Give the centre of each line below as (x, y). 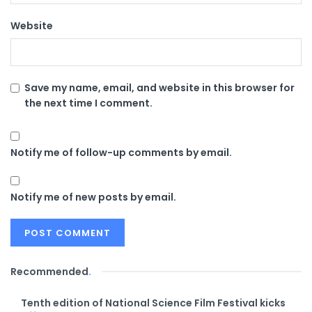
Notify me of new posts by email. (93, 197)
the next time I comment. (88, 103)
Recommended (49, 271)
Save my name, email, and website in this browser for (159, 87)
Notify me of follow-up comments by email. (121, 152)
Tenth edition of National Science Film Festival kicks (153, 303)
